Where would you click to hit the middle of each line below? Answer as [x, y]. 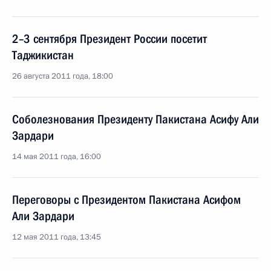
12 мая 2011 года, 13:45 [57, 237]
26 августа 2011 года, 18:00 [63, 76]
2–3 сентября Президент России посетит [109, 39]
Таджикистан [43, 55]
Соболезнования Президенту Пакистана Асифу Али [135, 119]
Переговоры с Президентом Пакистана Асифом [126, 200]
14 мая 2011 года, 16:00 [57, 157]
